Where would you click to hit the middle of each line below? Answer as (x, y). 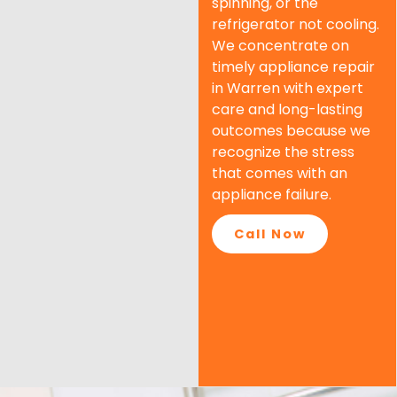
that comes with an (280, 174)
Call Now (270, 234)
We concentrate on (280, 46)
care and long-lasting (287, 110)
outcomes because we (291, 131)
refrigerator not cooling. (296, 25)
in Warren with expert (288, 89)
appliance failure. (272, 195)
